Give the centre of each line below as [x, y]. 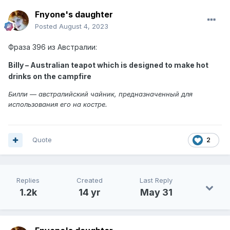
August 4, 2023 [84, 26]
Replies [28, 180]
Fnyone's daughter [74, 15]
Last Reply [156, 180]
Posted [47, 26]
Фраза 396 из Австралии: [53, 47]
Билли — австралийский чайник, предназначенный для [100, 94]
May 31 [156, 193]
